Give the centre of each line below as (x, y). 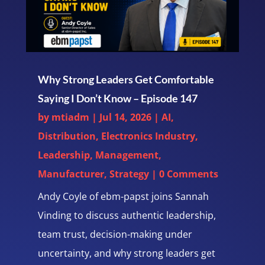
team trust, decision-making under (115, 234)
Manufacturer (71, 174)
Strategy (129, 174)
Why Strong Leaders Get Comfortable (126, 79)
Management (127, 155)
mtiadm (70, 117)
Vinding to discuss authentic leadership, (127, 215)
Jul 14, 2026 (125, 117)
